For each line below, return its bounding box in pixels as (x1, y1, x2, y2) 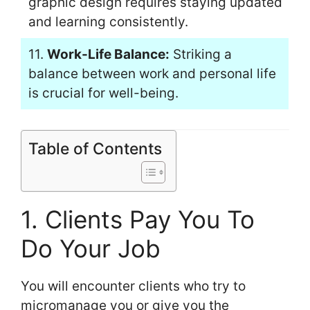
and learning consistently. (28, 13, 188, 30)
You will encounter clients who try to (21, 278, 246, 295)
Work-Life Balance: (46, 46, 170, 62)
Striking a (169, 46, 232, 62)
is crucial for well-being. (28, 84, 179, 101)
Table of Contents (28, 139, 162, 159)
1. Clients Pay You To (21, 205, 255, 235)
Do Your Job (21, 234, 161, 264)
